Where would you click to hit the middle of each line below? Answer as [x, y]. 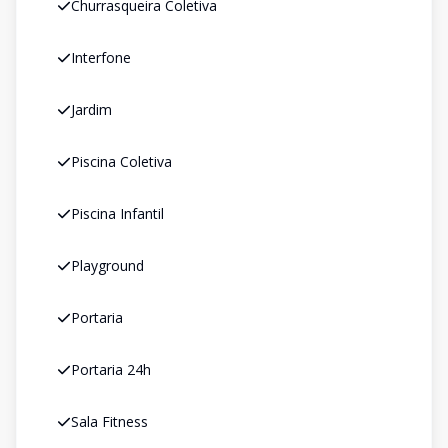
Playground [107, 265]
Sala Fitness [109, 421]
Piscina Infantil [117, 213]
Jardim [91, 109]
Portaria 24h [111, 369]
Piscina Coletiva [121, 161]
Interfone [101, 57]
